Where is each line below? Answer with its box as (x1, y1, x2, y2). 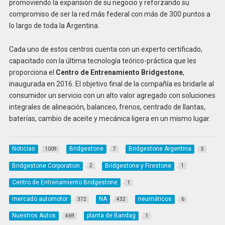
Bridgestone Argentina (128, 145, 191, 153)
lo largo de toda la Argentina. (9, 22, 99, 30)
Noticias (12, 145, 35, 153)
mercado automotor (12, 195, 68, 203)
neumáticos (138, 195, 172, 203)
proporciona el (9, 68, 56, 77)
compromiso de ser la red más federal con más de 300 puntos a (9, 10, 210, 19)
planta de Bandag (86, 212, 136, 219)
